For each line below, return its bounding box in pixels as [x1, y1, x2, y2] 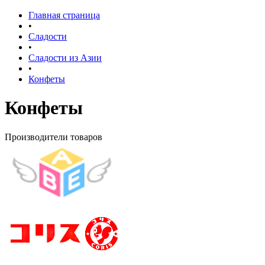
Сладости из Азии [28, 53, 102, 63]
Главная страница [28, 10, 100, 20]
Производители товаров [5, 131, 102, 142]
